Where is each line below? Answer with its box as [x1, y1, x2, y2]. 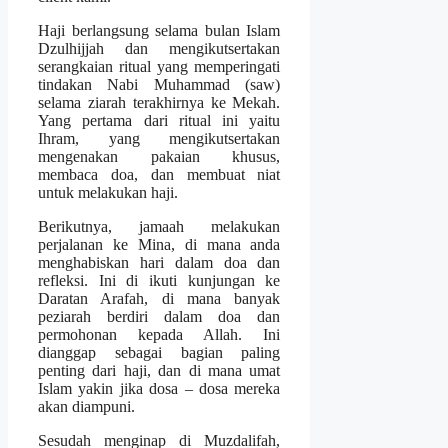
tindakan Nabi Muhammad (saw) [38, 75, 281, 93]
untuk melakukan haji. [38, 183, 178, 201]
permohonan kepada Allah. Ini [38, 325, 281, 343]
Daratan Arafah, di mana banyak [38, 289, 281, 307]
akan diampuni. [38, 397, 135, 415]
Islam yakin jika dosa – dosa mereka [38, 379, 281, 397]
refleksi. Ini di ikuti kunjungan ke [38, 271, 281, 289]
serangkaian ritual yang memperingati [38, 57, 281, 75]
